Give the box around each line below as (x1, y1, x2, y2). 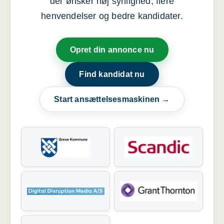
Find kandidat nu (79, 70, 145, 79)
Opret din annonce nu (69, 45, 154, 54)
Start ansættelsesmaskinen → (54, 95, 170, 104)
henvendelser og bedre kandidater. (41, 11, 183, 21)
